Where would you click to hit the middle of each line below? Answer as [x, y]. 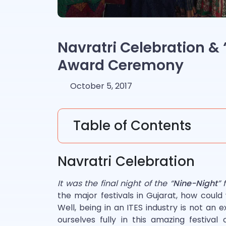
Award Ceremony [121, 65]
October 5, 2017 [101, 86]
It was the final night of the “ [115, 183]
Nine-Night [195, 183]
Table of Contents [132, 126]
